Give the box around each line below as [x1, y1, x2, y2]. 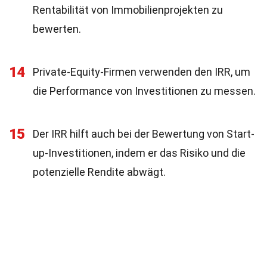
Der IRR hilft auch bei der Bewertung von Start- [33, 128, 254, 140]
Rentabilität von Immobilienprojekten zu [33, 4, 223, 16]
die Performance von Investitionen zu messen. [33, 85, 256, 97]
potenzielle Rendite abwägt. [33, 166, 166, 178]
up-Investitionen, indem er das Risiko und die [33, 147, 246, 159]
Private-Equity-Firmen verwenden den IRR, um [33, 66, 250, 78]
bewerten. [33, 23, 81, 35]
